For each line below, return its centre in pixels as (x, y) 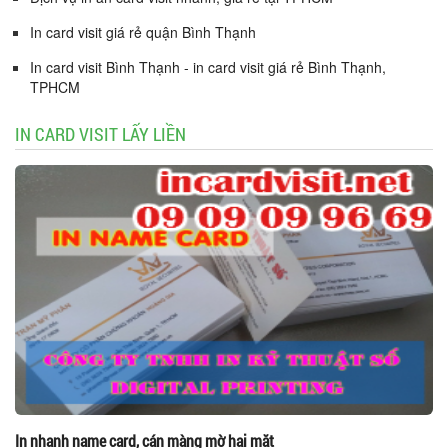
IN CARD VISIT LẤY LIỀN (100, 133)
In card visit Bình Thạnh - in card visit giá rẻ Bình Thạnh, (208, 66)
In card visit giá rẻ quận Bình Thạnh (143, 31)
